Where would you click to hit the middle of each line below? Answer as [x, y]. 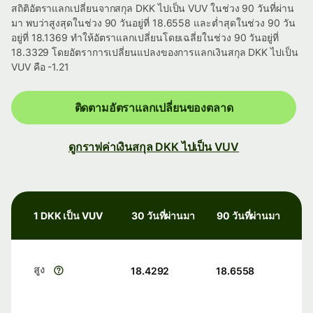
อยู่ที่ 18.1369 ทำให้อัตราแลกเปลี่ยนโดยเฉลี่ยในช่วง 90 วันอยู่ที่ [145, 38]
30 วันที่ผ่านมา [163, 216]
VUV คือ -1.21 [40, 67]
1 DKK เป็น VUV [68, 216]
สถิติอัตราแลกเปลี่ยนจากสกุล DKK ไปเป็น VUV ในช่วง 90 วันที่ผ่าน [153, 8]
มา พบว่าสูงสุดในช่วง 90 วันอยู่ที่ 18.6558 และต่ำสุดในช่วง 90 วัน [153, 23]
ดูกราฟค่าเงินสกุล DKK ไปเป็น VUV [154, 147]
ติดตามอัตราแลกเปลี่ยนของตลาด [154, 108]
